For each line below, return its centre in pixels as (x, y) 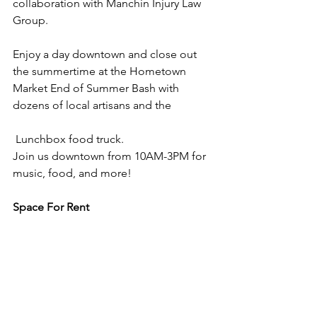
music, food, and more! (72, 173)
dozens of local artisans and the (93, 105)
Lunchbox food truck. (68, 139)
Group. (32, 21)
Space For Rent (51, 207)
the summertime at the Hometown (101, 71)
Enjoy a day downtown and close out (106, 54)
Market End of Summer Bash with (97, 88)
